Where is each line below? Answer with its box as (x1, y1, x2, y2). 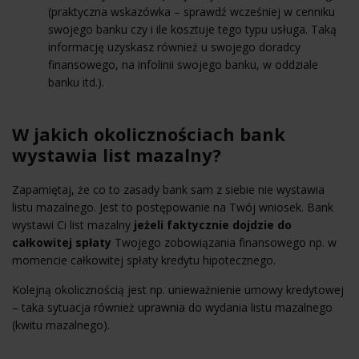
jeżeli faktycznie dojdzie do (131, 216, 292, 232)
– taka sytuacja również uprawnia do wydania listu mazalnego (12, 299, 333, 315)
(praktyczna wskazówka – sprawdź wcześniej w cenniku (48, 3, 335, 19)
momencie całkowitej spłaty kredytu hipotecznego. (12, 252, 276, 268)
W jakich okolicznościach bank (12, 121, 285, 146)
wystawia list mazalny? (12, 142, 221, 167)
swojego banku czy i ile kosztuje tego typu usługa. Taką (48, 21, 337, 37)
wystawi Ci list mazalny (12, 216, 131, 232)
